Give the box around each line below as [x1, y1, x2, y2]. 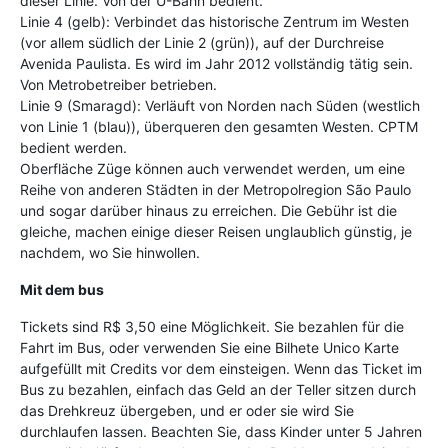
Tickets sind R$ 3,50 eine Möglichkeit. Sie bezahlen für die [20, 317, 404, 335]
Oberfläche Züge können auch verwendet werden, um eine [20, 159, 405, 177]
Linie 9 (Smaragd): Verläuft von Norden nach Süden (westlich [20, 96, 420, 114]
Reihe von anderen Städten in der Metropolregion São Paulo [20, 180, 411, 198]
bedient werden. [20, 138, 127, 156]
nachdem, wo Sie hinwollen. [20, 243, 200, 261]
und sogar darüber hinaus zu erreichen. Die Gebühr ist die [20, 201, 397, 219]
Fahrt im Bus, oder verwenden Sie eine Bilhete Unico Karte [20, 338, 399, 356]
